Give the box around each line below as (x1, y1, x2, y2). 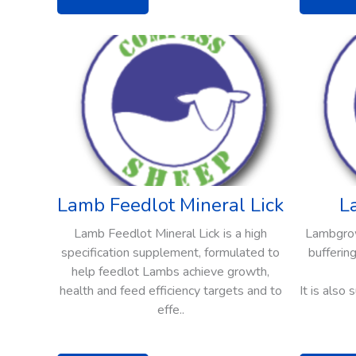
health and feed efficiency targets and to (59, 282, 282, 300)
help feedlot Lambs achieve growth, (72, 263, 269, 281)
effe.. (157, 301, 184, 319)
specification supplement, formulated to (61, 244, 280, 262)
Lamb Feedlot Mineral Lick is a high (74, 225, 267, 243)
